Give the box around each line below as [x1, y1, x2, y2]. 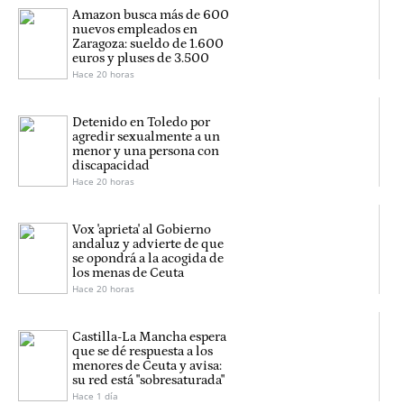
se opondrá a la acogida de [72, 251, 224, 267]
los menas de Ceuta [72, 265, 184, 281]
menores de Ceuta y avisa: [72, 358, 222, 374]
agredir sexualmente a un [72, 129, 220, 145]
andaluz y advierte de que [72, 236, 224, 252]
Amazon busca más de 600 [72, 7, 229, 23]
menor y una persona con [72, 143, 219, 160]
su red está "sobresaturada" [72, 372, 225, 389]
